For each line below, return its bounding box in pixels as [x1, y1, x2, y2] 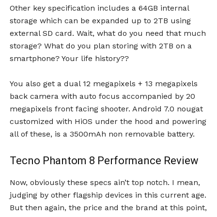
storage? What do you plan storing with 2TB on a [10, 41, 192, 51]
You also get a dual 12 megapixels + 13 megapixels [10, 79, 198, 89]
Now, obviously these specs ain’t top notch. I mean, [10, 178, 200, 187]
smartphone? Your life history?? [10, 54, 129, 63]
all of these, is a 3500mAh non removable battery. [10, 129, 195, 139]
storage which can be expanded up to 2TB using [10, 16, 191, 26]
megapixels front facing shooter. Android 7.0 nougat [10, 104, 203, 114]
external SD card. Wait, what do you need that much [10, 29, 206, 38]
